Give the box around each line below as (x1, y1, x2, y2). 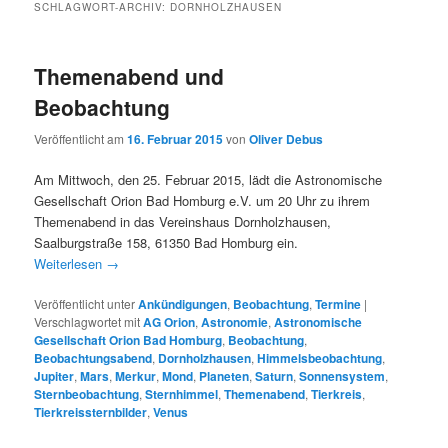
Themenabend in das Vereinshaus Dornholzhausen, (34, 211, 332, 231)
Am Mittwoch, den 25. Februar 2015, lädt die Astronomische (34, 169, 383, 189)
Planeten (199, 367, 250, 386)
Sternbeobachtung (34, 385, 140, 404)
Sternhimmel (145, 385, 219, 404)
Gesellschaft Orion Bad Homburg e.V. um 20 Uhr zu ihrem (34, 190, 371, 210)
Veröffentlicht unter (34, 295, 136, 313)
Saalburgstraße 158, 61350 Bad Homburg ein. (34, 232, 299, 252)
